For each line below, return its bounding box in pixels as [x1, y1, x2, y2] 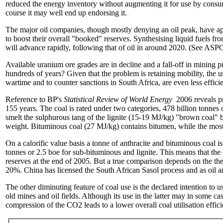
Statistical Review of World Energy [64, 95, 174, 104]
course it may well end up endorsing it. [5, 8, 127, 17]
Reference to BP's [5, 95, 64, 104]
